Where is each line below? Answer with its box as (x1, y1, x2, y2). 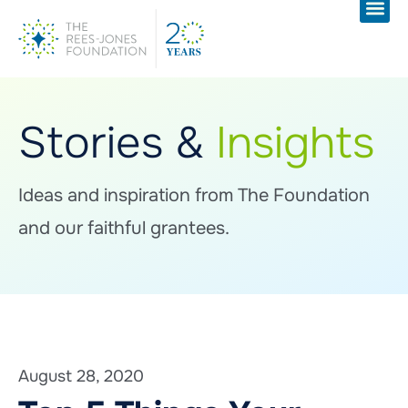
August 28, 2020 (18, 366, 144, 387)
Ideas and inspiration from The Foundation (18, 184, 370, 208)
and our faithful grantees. (18, 217, 229, 240)
